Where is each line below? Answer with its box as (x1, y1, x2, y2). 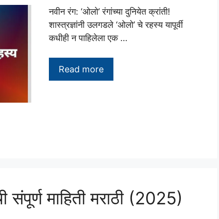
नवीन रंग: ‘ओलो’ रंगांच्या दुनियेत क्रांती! (49, 6, 170, 17)
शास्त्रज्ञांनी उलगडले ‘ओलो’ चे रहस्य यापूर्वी (49, 19, 183, 30)
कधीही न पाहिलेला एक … (49, 32, 128, 43)
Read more (59, 64, 104, 74)
